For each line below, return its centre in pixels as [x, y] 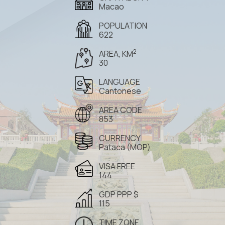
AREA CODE [120, 110]
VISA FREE [117, 166]
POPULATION [123, 26]
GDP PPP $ [119, 194]
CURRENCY [120, 138]
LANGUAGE [119, 82]
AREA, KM [116, 54]
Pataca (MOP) [125, 147]
